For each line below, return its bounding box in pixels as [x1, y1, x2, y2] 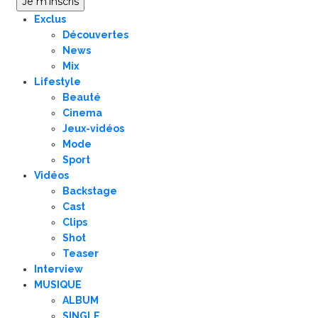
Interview [34, 263, 83, 275]
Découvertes [62, 28, 128, 40]
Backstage [62, 185, 117, 197]
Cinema [62, 106, 102, 119]
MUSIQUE [34, 278, 82, 290]
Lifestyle [34, 75, 81, 87]
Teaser [62, 247, 99, 259]
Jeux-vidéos [62, 122, 124, 134]
